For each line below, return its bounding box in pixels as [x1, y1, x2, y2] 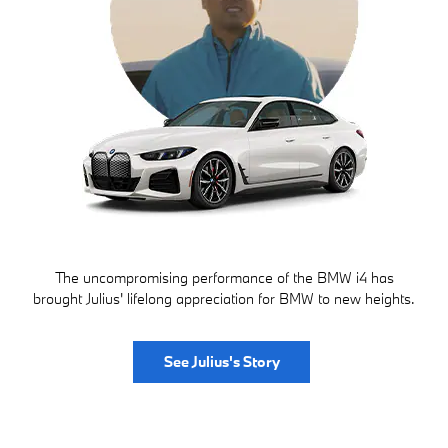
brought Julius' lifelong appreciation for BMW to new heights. [33, 289, 415, 309]
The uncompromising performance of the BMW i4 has [54, 268, 394, 288]
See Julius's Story [163, 352, 280, 372]
